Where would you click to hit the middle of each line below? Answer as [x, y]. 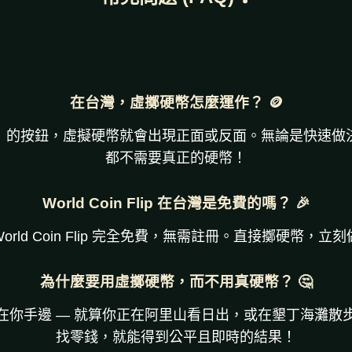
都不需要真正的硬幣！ [176, 158]
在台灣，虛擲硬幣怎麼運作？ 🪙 [176, 103]
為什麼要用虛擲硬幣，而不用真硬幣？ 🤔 [176, 282]
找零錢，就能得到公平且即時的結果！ [176, 337]
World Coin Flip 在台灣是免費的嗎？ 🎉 [176, 203]
